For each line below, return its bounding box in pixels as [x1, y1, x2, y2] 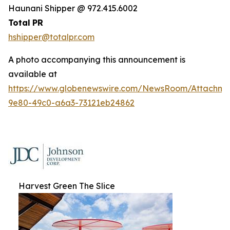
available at [8, 68, 57, 79]
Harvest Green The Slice [18, 180, 115, 191]
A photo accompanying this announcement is [8, 54, 185, 65]
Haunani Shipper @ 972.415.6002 [8, 3, 138, 13]
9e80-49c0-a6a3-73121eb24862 [8, 97, 135, 108]
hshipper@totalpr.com [8, 31, 94, 42]
